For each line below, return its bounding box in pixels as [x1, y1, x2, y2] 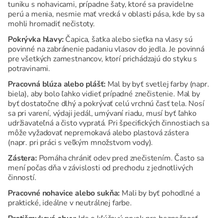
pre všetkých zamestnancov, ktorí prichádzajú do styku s [8, 54, 198, 65]
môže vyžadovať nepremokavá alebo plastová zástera [8, 127, 189, 139]
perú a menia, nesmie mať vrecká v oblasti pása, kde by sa [8, 9, 204, 20]
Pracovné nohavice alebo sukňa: [8, 188, 120, 199]
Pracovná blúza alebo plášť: [8, 79, 106, 90]
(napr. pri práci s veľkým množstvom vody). [8, 137, 153, 148]
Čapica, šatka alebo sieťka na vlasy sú [63, 34, 193, 45]
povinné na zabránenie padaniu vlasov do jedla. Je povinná [8, 44, 204, 55]
